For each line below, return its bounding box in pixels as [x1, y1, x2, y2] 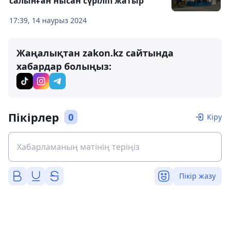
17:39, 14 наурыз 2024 [9, 15, 87, 25]
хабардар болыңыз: [16, 60, 111, 72]
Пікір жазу [179, 171, 216, 181]
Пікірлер [8, 109, 59, 125]
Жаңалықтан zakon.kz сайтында [16, 47, 174, 59]
